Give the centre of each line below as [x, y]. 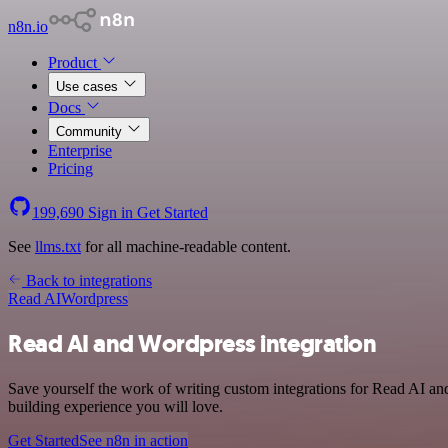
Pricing [70, 168]
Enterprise [80, 150]
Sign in [110, 212]
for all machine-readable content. [186, 246]
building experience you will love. [115, 406]
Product [74, 62]
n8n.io [28, 26]
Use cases [89, 86]
